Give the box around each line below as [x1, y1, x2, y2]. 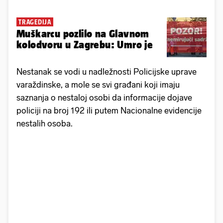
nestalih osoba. [16, 118, 73, 129]
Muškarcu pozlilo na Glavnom [16, 28, 149, 40]
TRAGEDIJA [18, 18, 51, 26]
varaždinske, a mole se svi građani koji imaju [16, 80, 180, 90]
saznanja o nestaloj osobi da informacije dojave [16, 93, 192, 103]
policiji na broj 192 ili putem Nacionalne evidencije [16, 106, 202, 116]
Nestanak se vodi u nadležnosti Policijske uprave [16, 67, 197, 77]
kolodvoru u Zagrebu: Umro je [16, 39, 153, 51]
